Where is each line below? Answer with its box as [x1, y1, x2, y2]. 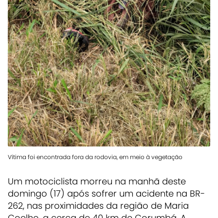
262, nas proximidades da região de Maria [8, 200, 189, 212]
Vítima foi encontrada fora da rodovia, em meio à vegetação [8, 153, 182, 162]
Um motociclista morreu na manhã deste [8, 175, 186, 188]
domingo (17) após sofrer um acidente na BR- [8, 187, 205, 200]
